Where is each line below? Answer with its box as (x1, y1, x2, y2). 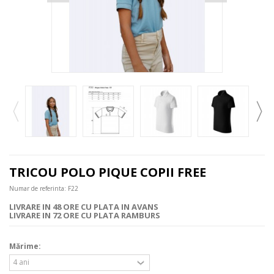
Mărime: (9, 240, 43, 251)
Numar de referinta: (9, 183, 66, 193)
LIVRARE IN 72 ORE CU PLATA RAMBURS (9, 209, 160, 221)
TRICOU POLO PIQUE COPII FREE (9, 163, 206, 180)
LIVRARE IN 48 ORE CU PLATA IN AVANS (9, 201, 158, 212)
